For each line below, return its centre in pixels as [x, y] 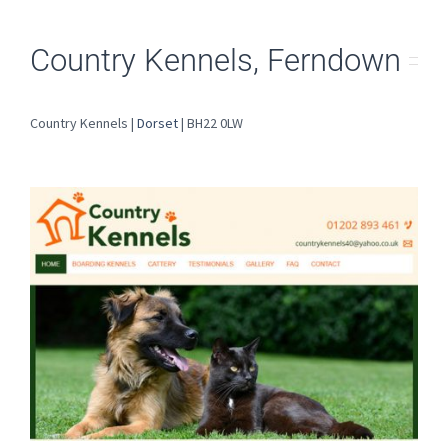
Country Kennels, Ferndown [215, 61]
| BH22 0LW [210, 123]
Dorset [157, 123]
